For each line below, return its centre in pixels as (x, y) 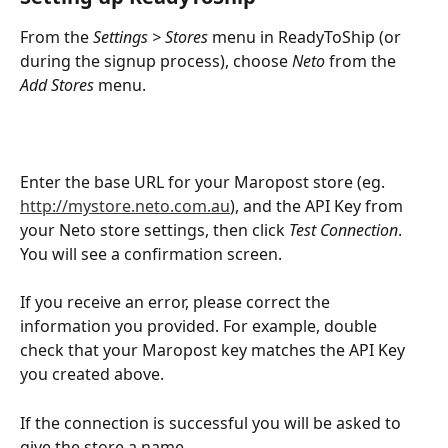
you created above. (92, 374)
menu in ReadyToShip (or (306, 36)
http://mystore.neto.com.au (125, 205)
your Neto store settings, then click (154, 229)
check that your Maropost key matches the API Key (214, 350)
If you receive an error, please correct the (177, 302)
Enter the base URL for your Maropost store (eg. (204, 181)
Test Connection (343, 229)
